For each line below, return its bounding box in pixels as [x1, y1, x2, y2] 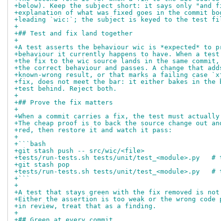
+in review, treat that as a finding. [14, 202, 156, 210]
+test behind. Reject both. [14, 84, 117, 92]
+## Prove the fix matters [14, 98, 113, 106]
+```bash [14, 140, 46, 147]
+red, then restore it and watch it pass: [14, 126, 172, 134]
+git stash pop [14, 160, 70, 168]
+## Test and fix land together [14, 29, 133, 37]
